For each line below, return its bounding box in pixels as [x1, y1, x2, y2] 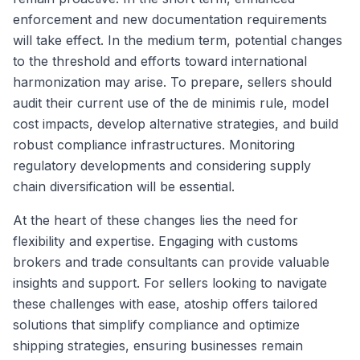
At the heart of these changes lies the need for [13, 211, 298, 228]
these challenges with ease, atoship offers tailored [13, 295, 317, 312]
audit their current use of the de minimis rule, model [13, 94, 329, 111]
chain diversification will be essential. [13, 178, 235, 194]
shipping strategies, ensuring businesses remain [13, 337, 303, 354]
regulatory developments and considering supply [13, 157, 311, 174]
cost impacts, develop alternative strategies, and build [13, 115, 338, 132]
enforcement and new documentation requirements [13, 10, 327, 27]
